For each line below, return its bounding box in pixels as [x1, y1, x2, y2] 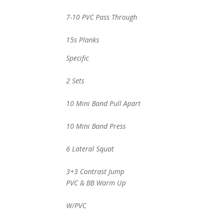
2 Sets [66, 76, 85, 85]
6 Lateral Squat [66, 144, 114, 153]
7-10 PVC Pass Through [66, 12, 138, 22]
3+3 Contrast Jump [66, 167, 125, 176]
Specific [66, 53, 89, 63]
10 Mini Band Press [66, 121, 126, 131]
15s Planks [66, 35, 100, 44]
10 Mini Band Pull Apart [66, 99, 141, 108]
